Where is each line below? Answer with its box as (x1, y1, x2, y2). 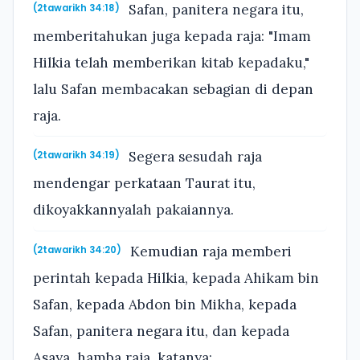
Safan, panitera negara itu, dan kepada (33, 321, 289, 340)
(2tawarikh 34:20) (33, 243, 121, 256)
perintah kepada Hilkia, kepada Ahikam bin (33, 268, 319, 287)
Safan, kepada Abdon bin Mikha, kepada (33, 295, 297, 313)
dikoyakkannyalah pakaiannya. (33, 201, 234, 219)
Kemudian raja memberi (126, 242, 292, 260)
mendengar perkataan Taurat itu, (33, 174, 256, 193)
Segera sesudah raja (125, 148, 263, 166)
